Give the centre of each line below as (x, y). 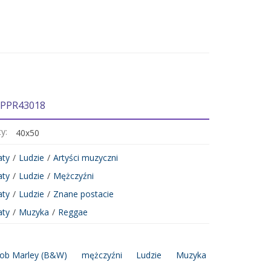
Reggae (73, 212)
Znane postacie (83, 194)
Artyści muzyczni (85, 158)
